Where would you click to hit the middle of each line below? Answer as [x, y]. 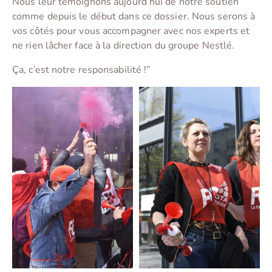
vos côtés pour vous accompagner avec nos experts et [131, 31]
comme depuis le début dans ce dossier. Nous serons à [134, 17]
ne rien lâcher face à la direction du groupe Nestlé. [124, 46]
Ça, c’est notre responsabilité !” [81, 70]
